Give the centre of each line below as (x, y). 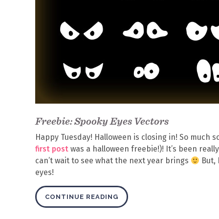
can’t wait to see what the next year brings (113, 161)
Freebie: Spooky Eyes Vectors (102, 121)
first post (52, 149)
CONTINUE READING (82, 197)
